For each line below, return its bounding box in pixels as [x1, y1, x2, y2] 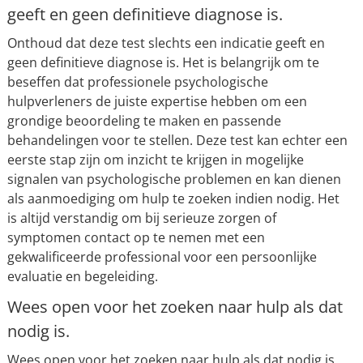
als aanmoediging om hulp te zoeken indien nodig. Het [6, 190, 340, 207]
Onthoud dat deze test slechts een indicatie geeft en [6, 34, 325, 52]
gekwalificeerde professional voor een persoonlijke [6, 248, 317, 266]
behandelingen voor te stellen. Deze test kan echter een [6, 131, 348, 149]
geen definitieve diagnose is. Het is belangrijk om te [6, 53, 319, 71]
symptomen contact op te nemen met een [6, 228, 265, 246]
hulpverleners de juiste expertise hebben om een [6, 92, 307, 110]
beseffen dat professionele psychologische [6, 73, 268, 91]
